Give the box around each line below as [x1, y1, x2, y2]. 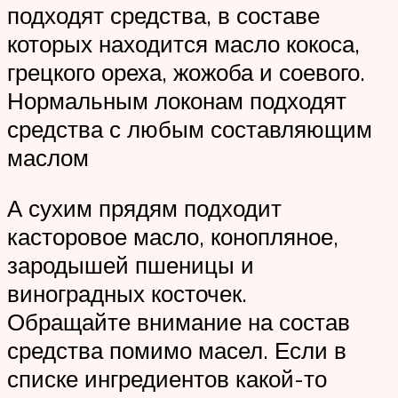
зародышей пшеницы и [7, 251, 254, 280]
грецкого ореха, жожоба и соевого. [7, 57, 365, 86]
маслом [7, 142, 89, 171]
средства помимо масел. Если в [7, 336, 346, 365]
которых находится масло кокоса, [7, 28, 360, 58]
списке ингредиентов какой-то [7, 364, 327, 394]
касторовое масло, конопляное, [7, 222, 338, 251]
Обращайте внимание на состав [7, 307, 350, 337]
